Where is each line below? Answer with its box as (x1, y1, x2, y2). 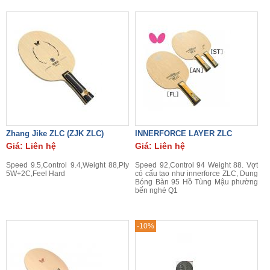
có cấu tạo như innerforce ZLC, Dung (135, 169, 258, 178)
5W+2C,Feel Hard (6, 169, 65, 178)
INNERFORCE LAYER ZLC (135, 129, 232, 138)
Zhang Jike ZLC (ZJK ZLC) (6, 129, 104, 138)
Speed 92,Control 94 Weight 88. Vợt (135, 161, 258, 169)
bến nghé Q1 (135, 186, 178, 195)
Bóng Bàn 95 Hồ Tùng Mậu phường (135, 178, 258, 186)
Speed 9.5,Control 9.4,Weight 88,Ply (6, 161, 129, 169)
